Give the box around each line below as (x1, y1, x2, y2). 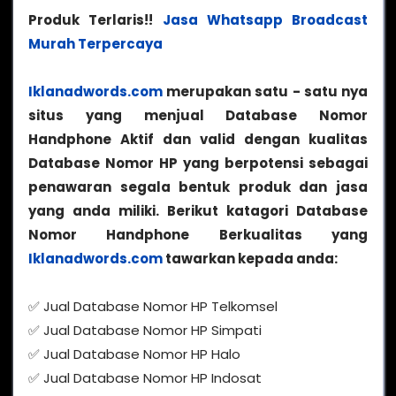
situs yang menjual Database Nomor (28, 106, 368, 126)
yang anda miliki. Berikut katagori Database (28, 202, 368, 221)
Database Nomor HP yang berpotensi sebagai (28, 154, 368, 173)
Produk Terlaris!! (28, 11, 163, 30)
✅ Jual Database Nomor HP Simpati (28, 321, 262, 340)
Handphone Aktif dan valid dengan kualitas (28, 130, 368, 149)
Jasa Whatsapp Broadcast (162, 11, 368, 30)
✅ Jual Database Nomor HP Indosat (28, 369, 262, 388)
